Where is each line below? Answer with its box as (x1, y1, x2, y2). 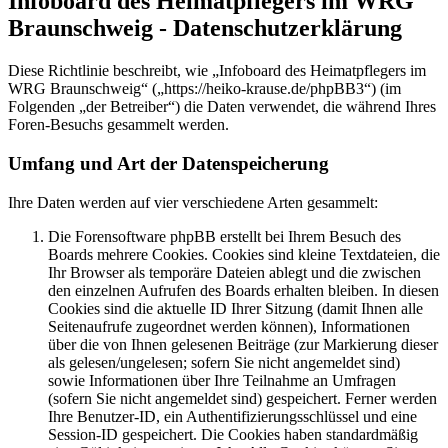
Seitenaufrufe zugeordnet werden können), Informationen (48, 317, 410, 335)
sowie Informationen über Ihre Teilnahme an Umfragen (48, 371, 396, 389)
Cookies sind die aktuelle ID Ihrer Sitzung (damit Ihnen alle (48, 299, 423, 317)
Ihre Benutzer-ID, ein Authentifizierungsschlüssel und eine (48, 407, 417, 425)
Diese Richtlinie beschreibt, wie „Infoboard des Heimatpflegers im (8, 62, 426, 80)
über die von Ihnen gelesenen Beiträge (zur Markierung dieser (48, 335, 438, 353)
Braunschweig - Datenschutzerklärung (8, 15, 402, 42)
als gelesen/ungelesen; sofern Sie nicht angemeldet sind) (48, 353, 400, 371)
